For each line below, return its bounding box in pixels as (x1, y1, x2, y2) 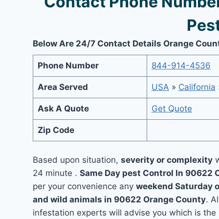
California (178, 82, 216, 92)
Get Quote (151, 103, 192, 113)
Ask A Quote (37, 103, 89, 113)
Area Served (37, 82, 88, 92)
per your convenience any (33, 181, 136, 191)
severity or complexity (121, 155, 213, 165)
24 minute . (33, 168, 80, 178)
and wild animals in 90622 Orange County (33, 195, 206, 204)
